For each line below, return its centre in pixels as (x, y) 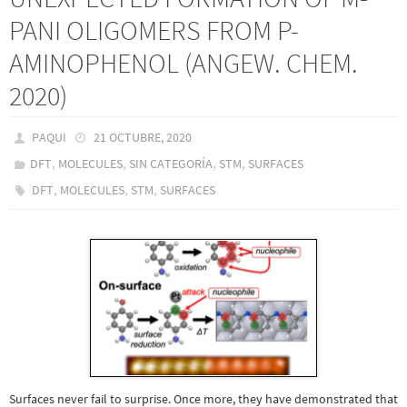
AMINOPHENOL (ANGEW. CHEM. (184, 63)
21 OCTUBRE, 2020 (142, 137)
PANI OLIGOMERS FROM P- (154, 30)
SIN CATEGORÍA (171, 164)
